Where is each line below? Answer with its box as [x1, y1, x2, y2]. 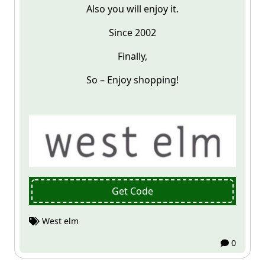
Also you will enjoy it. [86, 2, 179, 15]
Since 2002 [109, 26, 156, 39]
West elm [42, 215, 79, 227]
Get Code [112, 184, 153, 198]
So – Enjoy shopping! [86, 73, 179, 86]
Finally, [118, 50, 147, 63]
